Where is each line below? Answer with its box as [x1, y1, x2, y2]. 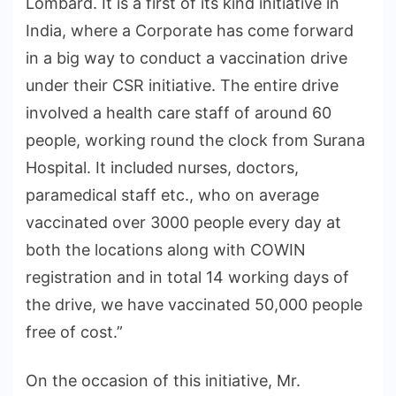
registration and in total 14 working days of [26, 267, 349, 286]
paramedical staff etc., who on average [26, 185, 319, 204]
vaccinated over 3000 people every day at [26, 212, 341, 232]
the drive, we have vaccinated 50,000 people [26, 294, 362, 314]
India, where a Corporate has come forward [26, 20, 354, 40]
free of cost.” [26, 322, 123, 341]
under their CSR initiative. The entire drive [26, 75, 339, 95]
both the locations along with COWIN [26, 240, 306, 259]
